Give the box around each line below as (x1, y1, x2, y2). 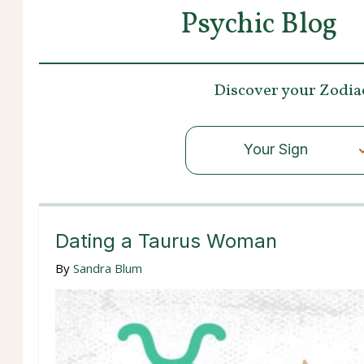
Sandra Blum (73, 259, 142, 276)
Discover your (214, 79, 319, 102)
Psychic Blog (180, 5, 338, 45)
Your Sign (244, 140, 309, 158)
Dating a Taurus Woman (55, 228, 277, 253)
